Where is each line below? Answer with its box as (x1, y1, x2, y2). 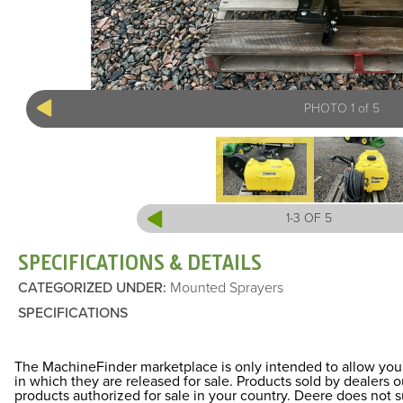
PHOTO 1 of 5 (303, 101, 380, 116)
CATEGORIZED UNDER (18, 279, 163, 298)
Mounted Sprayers (166, 279, 283, 298)
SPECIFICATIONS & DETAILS (18, 250, 262, 276)
